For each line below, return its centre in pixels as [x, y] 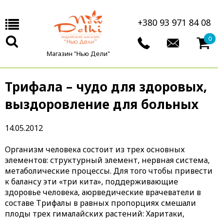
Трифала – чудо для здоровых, [106, 86]
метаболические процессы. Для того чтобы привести [109, 171]
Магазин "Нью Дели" [78, 53]
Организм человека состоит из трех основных [95, 149]
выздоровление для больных [102, 104]
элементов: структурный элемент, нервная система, [107, 160]
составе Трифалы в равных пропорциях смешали [100, 203]
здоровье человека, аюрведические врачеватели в [103, 192]
